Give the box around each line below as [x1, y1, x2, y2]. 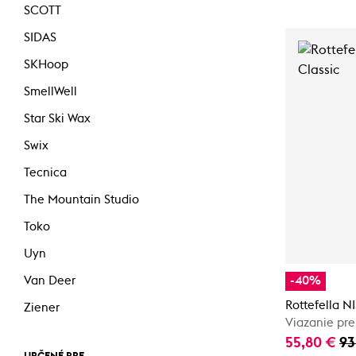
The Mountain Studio [24, 194, 139, 207]
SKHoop [24, 58, 68, 71]
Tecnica [24, 167, 67, 180]
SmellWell [24, 85, 77, 98]
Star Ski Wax [24, 112, 91, 125]
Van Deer [24, 275, 75, 288]
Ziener [24, 302, 60, 315]
